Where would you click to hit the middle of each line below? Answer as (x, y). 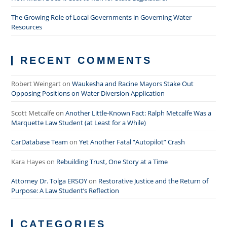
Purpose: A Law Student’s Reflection (65, 191)
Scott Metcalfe (33, 113)
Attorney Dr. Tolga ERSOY (49, 181)
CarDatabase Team (40, 142)
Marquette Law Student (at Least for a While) (79, 122)
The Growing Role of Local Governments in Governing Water (102, 17)
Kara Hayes (28, 161)
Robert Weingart (36, 84)
